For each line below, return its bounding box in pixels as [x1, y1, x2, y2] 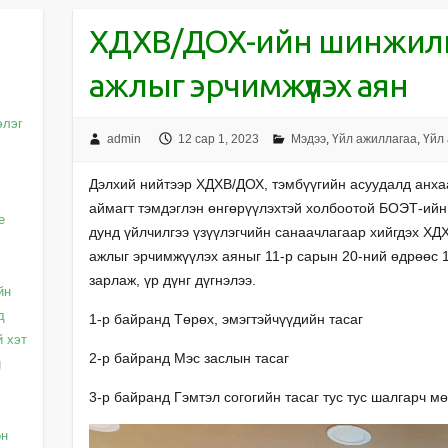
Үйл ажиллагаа [331, 132, 417, 147]
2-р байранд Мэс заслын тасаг [88, 349, 289, 366]
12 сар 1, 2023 [177, 132, 259, 147]
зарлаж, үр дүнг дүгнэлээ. [88, 271, 256, 288]
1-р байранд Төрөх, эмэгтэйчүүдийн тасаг [88, 310, 363, 327]
